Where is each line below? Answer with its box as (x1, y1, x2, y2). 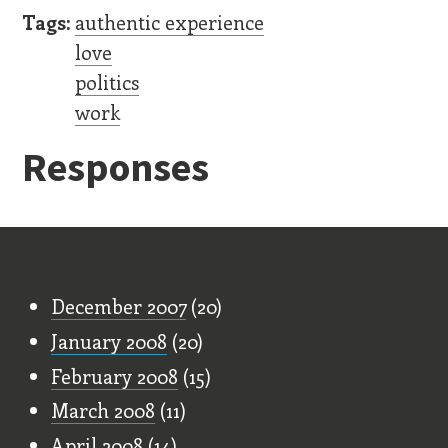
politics (75, 69, 140, 95)
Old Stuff (22, 242, 179, 292)
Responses (22, 142, 210, 192)
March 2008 (51, 397, 156, 424)
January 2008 (51, 327, 168, 354)
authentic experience (75, 9, 265, 35)
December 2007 (51, 293, 187, 319)
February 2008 (51, 362, 179, 389)
